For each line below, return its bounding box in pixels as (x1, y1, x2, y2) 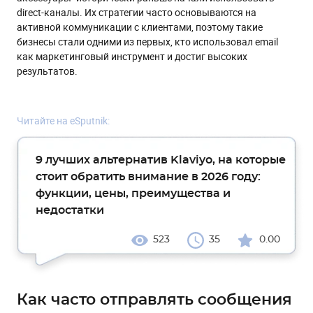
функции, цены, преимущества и (36, 188, 231, 200)
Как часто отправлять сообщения (17, 292, 292, 308)
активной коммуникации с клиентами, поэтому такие (17, 20, 263, 34)
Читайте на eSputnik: (17, 114, 110, 128)
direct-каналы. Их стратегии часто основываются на (17, 6, 256, 20)
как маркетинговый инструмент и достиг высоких (17, 50, 247, 64)
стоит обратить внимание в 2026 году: (36, 171, 261, 183)
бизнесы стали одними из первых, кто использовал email (17, 35, 278, 49)
